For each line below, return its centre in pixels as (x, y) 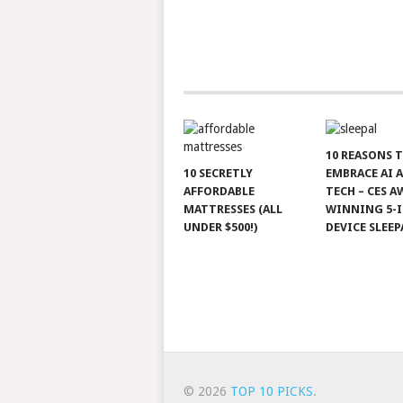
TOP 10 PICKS (271, 391)
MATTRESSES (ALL (233, 209)
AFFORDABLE (219, 191)
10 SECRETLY (218, 173)
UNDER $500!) (220, 227)
